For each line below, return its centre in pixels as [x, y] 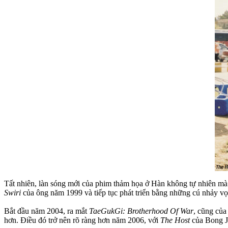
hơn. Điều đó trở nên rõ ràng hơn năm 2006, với [82, 220]
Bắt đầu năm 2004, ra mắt [47, 211]
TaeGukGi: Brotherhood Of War [141, 211]
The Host [175, 220]
